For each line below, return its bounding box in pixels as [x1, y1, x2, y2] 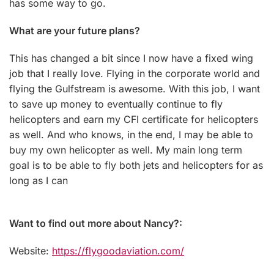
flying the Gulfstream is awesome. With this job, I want [9, 82, 260, 95]
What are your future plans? [9, 24, 140, 37]
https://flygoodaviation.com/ [52, 244, 184, 257]
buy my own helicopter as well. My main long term [9, 143, 242, 156]
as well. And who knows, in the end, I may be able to [9, 128, 253, 141]
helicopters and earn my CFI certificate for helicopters [9, 113, 258, 125]
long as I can [9, 174, 68, 187]
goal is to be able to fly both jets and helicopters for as [9, 158, 263, 171]
